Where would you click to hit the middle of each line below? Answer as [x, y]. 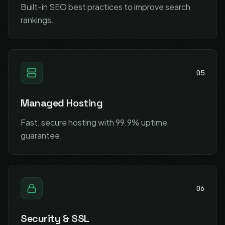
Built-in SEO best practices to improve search [105, 7]
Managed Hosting [62, 103]
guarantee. [41, 135]
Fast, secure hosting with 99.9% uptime [94, 122]
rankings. [37, 20]
